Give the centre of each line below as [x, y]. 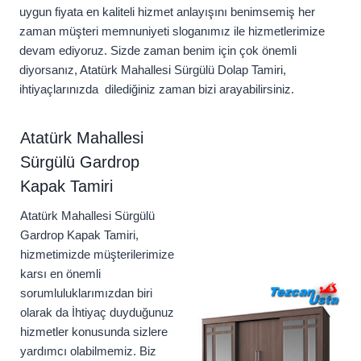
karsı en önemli [60, 274]
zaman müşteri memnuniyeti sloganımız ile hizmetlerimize [172, 31]
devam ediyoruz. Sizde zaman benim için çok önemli [158, 51]
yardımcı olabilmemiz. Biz [88, 351]
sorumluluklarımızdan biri [86, 293]
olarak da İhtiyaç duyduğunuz [97, 313]
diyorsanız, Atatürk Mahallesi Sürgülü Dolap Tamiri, [153, 70]
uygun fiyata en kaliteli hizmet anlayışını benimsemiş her [167, 12]
